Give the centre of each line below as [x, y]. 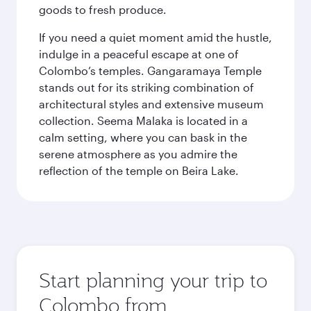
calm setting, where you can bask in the [143, 137]
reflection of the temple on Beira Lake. [139, 170]
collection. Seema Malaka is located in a [143, 120]
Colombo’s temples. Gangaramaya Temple [150, 70]
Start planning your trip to [153, 280]
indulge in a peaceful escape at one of [139, 54]
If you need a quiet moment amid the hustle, [155, 37]
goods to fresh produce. [103, 9]
